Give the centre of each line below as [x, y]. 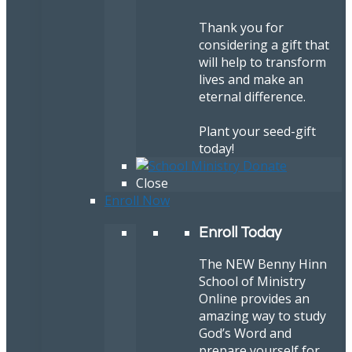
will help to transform [262, 62]
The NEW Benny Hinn [263, 264]
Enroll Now [137, 201]
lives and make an [251, 80]
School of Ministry [252, 281]
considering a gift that [264, 45]
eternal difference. [252, 97]
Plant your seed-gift [257, 132]
